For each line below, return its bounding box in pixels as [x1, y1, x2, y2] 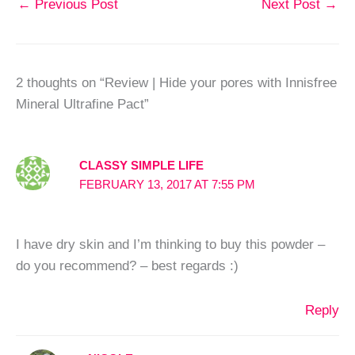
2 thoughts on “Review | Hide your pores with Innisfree [16, 74, 337, 91]
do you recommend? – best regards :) [16, 257, 239, 273]
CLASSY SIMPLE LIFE [78, 158, 204, 172]
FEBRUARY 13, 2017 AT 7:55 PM [78, 177, 255, 191]
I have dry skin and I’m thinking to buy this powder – [16, 235, 325, 252]
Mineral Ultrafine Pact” [16, 96, 149, 113]
